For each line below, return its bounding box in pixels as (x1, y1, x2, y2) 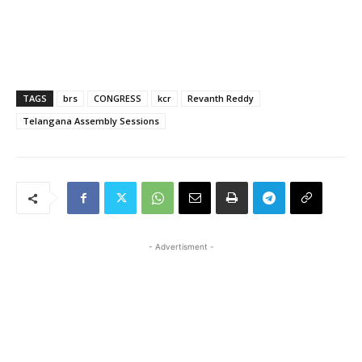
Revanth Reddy (187, 92, 254, 105)
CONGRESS (94, 92, 141, 105)
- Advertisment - (148, 242, 214, 252)
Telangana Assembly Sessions (23, 115, 159, 128)
